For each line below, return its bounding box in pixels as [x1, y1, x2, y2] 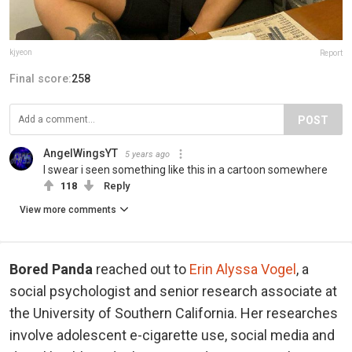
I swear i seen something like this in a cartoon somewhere [43, 163, 328, 176]
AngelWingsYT [43, 146, 118, 159]
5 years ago [125, 148, 170, 159]
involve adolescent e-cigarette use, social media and [9, 326, 335, 343]
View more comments [20, 203, 116, 215]
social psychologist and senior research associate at [9, 282, 337, 299]
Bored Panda [9, 260, 96, 277]
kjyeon [9, 47, 32, 57]
